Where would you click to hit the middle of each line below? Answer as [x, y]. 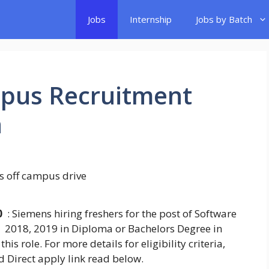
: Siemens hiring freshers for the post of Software [121, 214]
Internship [151, 19]
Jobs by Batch [224, 19]
